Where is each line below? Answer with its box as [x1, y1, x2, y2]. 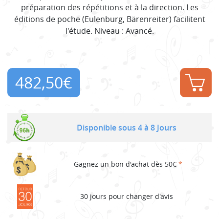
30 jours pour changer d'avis [80, 192, 173, 201]
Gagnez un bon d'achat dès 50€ [74, 159, 178, 169]
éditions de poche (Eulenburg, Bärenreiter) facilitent [14, 13, 205, 24]
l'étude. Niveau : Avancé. [65, 25, 154, 36]
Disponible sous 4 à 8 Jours [76, 122, 176, 133]
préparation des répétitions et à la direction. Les [21, 1, 198, 13]
